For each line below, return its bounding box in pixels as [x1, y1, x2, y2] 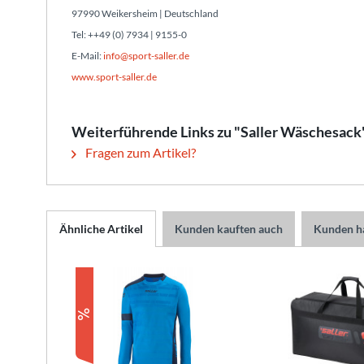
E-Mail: [71, 50, 103, 62]
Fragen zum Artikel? [83, 145, 196, 160]
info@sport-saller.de [103, 50, 189, 62]
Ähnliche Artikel [59, 222, 143, 236]
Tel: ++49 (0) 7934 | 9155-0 [71, 28, 187, 41]
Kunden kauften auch [175, 222, 283, 236]
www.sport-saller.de [71, 71, 157, 83]
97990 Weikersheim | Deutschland [71, 7, 219, 19]
